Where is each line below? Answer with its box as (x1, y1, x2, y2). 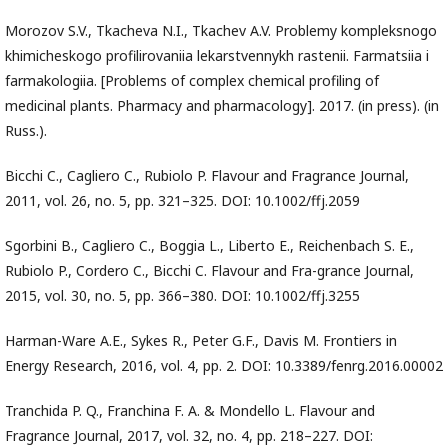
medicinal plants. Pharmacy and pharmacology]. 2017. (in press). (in (5, 96, 439, 116)
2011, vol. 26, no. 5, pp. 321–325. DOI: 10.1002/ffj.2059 (5, 191, 360, 211)
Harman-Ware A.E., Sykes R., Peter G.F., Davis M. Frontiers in (5, 331, 397, 351)
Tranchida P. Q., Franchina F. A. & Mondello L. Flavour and (5, 401, 375, 421)
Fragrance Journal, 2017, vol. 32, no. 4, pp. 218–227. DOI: (5, 426, 373, 446)
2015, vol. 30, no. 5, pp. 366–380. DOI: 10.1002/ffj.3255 (5, 286, 360, 306)
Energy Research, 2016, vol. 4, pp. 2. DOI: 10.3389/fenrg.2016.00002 (5, 356, 443, 376)
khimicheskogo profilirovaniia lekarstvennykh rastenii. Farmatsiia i (5, 46, 429, 66)
